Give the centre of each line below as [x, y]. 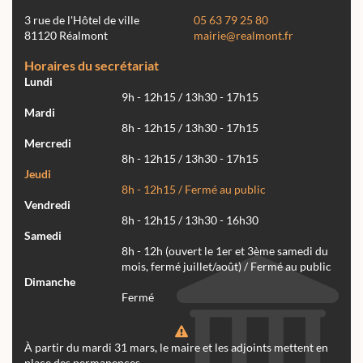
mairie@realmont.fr [243, 35]
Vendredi [47, 205]
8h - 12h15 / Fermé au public [194, 189]
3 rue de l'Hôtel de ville [82, 20]
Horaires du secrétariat [92, 65]
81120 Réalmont [66, 35]
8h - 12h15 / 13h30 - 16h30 [190, 220]
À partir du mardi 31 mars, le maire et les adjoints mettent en [176, 347]
